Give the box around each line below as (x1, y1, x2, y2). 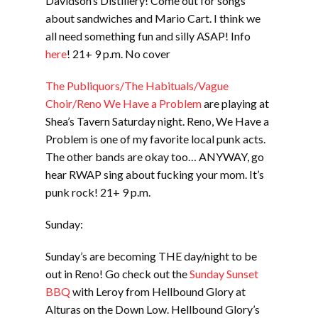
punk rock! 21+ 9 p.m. (45, 185, 150, 199)
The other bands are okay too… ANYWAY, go (45, 149, 264, 163)
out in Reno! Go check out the (45, 266, 190, 280)
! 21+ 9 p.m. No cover (67, 46, 170, 60)
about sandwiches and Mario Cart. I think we (45, 11, 261, 25)
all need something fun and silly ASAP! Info (45, 28, 251, 43)
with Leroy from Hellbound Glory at (72, 284, 246, 298)
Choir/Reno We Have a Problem (45, 96, 202, 110)
